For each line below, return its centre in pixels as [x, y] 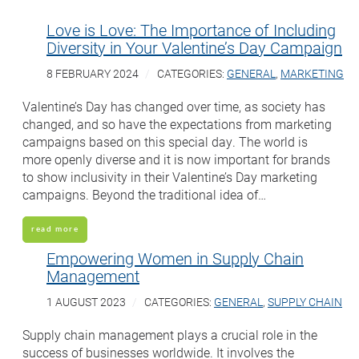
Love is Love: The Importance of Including [191, 29]
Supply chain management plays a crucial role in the [170, 334]
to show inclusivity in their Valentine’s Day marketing [170, 176]
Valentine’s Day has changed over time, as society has [174, 106]
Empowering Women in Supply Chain [175, 258]
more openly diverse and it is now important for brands [176, 159]
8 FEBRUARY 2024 [93, 73]
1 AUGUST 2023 [86, 302]
